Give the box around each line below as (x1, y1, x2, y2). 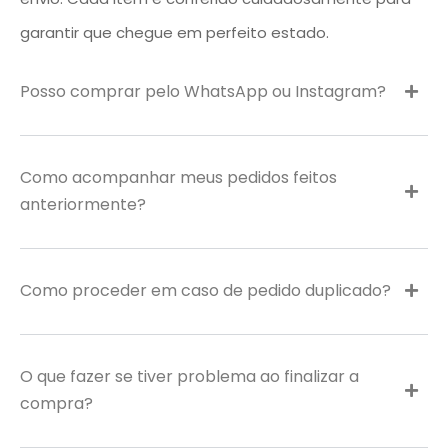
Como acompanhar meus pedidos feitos (20, 166, 337, 189)
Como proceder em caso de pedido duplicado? (20, 279, 391, 302)
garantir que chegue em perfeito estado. (20, 22, 329, 43)
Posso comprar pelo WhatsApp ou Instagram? (20, 80, 386, 103)
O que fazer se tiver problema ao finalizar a (20, 365, 359, 388)
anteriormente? (20, 193, 146, 216)
